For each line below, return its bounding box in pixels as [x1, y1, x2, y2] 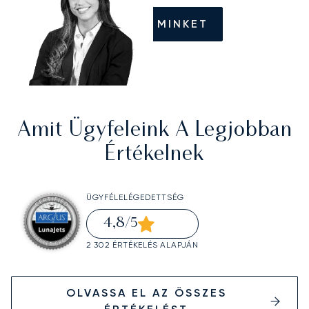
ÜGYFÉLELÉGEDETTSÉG [86, 192, 184, 203]
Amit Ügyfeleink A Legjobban [17, 121, 292, 141]
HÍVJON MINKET [101, 17, 208, 31]
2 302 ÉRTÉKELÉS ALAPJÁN [86, 240, 199, 250]
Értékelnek [105, 145, 204, 166]
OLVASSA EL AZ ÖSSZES [66, 286, 227, 299]
